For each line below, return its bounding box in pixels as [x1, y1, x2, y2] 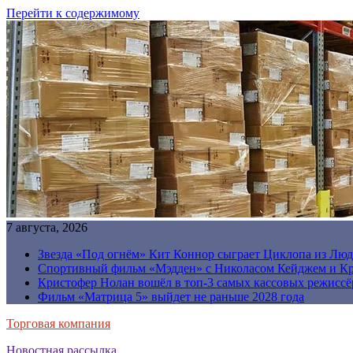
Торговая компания [6, 317, 110, 330]
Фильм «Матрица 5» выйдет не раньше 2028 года [38, 290, 304, 303]
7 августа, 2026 [6, 221, 87, 234]
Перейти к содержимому [6, 6, 139, 20]
